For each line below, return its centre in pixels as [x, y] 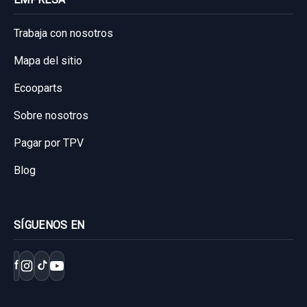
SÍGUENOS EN [49, 225]
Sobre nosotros [51, 115]
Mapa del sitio [48, 60]
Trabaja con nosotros [63, 33]
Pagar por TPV [49, 143]
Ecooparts [38, 88]
